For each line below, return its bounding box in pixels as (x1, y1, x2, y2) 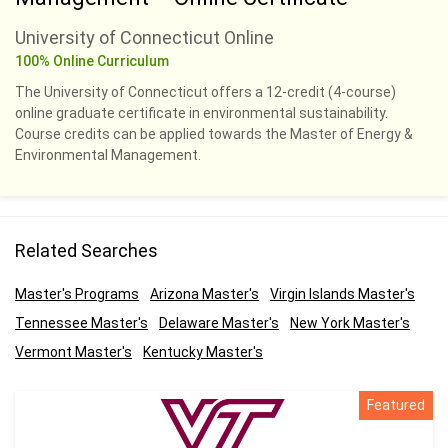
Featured (367, 397, 425, 413)
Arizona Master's (150, 286, 259, 302)
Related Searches (15, 240, 158, 261)
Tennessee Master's (15, 315, 148, 331)
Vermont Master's (15, 344, 132, 360)
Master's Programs (15, 286, 139, 302)
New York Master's (290, 315, 410, 331)
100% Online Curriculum (15, 53, 169, 69)
